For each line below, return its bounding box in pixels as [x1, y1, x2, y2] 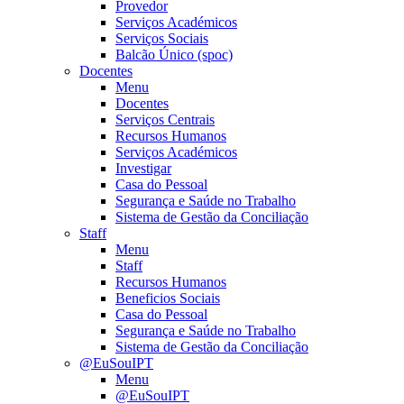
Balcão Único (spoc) [115, 47, 233, 62]
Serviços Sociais [115, 31, 208, 46]
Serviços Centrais [115, 112, 215, 127]
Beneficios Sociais [115, 290, 220, 306]
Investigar [115, 161, 171, 176]
